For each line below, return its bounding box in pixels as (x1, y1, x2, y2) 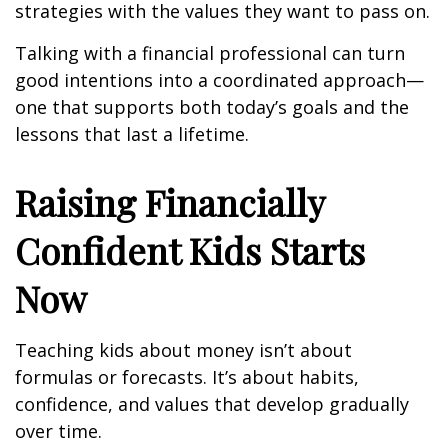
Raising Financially (15, 178, 324, 226)
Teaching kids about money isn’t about (15, 338, 352, 362)
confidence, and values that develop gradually (15, 392, 409, 416)
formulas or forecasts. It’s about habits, (15, 365, 359, 389)
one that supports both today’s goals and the (15, 95, 409, 119)
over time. (15, 419, 102, 443)
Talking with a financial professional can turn (15, 41, 405, 65)
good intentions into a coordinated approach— (15, 68, 424, 92)
